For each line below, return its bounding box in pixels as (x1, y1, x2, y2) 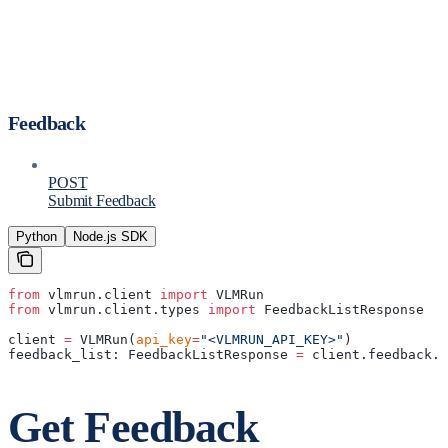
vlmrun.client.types (40, 302, 208, 318)
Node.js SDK (73, 229, 148, 245)
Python (16, 229, 57, 245)
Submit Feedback (48, 192, 156, 210)
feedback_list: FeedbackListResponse (8, 347, 296, 363)
